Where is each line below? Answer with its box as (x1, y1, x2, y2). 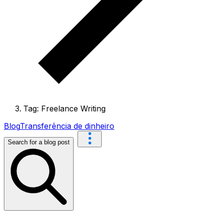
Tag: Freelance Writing (23, 104, 106, 114)
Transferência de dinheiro (20, 121, 114, 131)
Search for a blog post (8, 139, 70, 146)
